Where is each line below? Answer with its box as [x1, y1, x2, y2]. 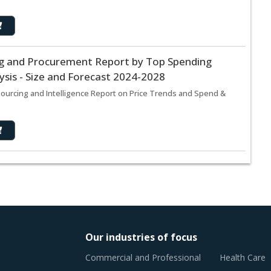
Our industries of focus [85, 230, 197, 244]
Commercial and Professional [85, 252, 201, 264]
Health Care [219, 252, 266, 264]
